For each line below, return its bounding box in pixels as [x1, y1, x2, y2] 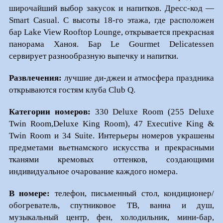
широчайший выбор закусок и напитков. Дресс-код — [8, 3, 215, 13]
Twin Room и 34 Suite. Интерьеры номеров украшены [8, 131, 215, 141]
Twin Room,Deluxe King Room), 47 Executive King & [8, 119, 215, 129]
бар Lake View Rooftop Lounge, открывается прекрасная [8, 27, 215, 37]
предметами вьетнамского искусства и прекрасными [8, 143, 215, 153]
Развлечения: [8, 73, 62, 83]
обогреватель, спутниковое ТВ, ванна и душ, [8, 201, 215, 211]
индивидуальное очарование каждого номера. [8, 167, 178, 177]
